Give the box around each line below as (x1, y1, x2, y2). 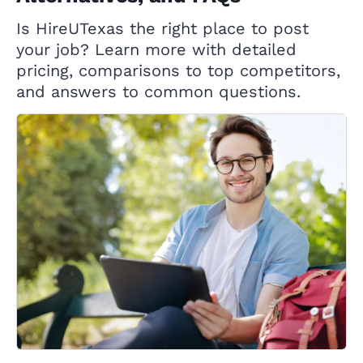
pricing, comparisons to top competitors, (16, 61, 340, 81)
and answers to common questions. (16, 82, 301, 102)
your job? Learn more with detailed (16, 40, 297, 60)
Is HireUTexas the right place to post (16, 19, 309, 39)
